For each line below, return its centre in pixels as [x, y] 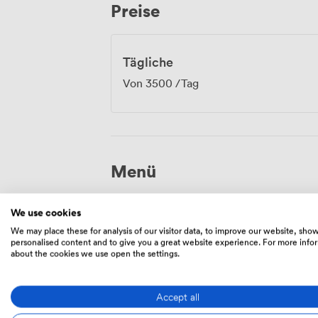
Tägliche [148, 62]
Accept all [177, 296]
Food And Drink [169, 220]
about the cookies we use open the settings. [95, 253]
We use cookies [46, 212]
